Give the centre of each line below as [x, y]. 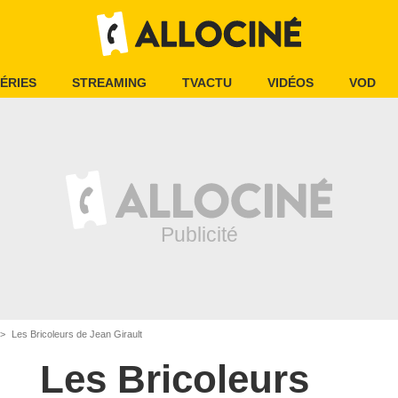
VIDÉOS [291, 83]
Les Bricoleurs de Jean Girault [76, 334]
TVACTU [207, 83]
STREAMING [109, 83]
